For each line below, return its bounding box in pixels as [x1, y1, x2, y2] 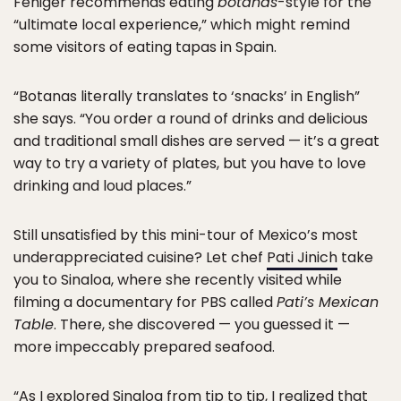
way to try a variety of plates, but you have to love [13, 152, 366, 174]
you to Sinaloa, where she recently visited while [13, 269, 342, 290]
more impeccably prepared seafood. [13, 336, 275, 357]
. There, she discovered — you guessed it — [54, 313, 350, 335]
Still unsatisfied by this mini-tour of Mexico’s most [13, 224, 358, 245]
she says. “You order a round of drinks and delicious [13, 107, 368, 129]
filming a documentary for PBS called [13, 291, 277, 312]
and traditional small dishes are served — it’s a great [13, 130, 380, 151]
